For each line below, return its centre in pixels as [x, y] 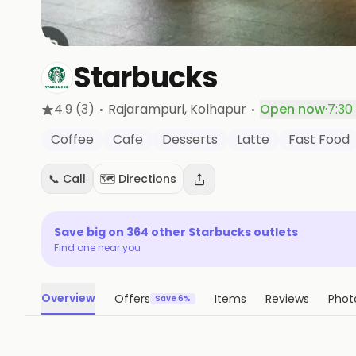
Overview [68, 298]
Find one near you [97, 248]
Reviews [287, 299]
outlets [275, 232]
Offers [132, 299]
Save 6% [173, 298]
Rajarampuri [146, 109]
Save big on [90, 232]
